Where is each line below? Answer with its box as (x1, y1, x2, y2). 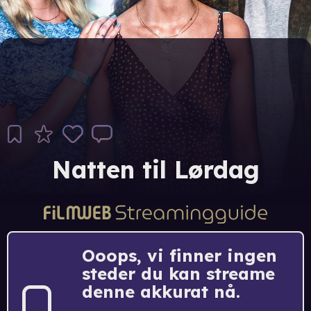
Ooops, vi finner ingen (82, 244, 277, 266)
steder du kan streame (82, 262, 275, 284)
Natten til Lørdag (51, 155, 260, 185)
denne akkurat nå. (82, 280, 240, 302)
